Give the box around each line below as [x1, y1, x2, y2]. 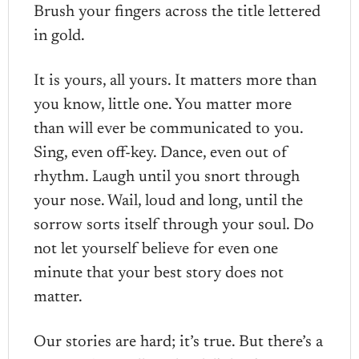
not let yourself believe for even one [34, 240, 279, 257]
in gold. [34, 27, 86, 44]
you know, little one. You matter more [34, 96, 292, 113]
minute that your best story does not [34, 264, 284, 281]
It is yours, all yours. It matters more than [34, 72, 317, 89]
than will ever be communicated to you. [34, 120, 304, 137]
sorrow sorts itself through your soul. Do [34, 216, 315, 233]
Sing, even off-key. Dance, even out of [34, 144, 288, 161]
